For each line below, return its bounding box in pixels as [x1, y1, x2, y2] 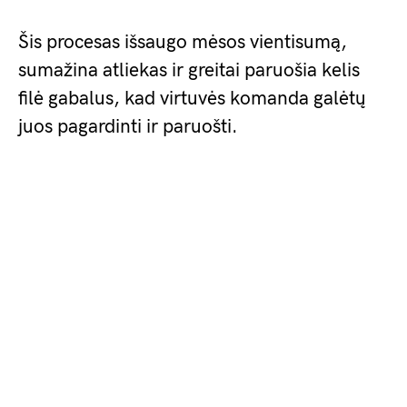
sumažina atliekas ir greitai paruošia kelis [18, 59, 360, 83]
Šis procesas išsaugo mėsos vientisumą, [18, 31, 347, 55]
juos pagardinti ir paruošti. [18, 115, 238, 139]
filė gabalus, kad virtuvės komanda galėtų [18, 87, 366, 111]
